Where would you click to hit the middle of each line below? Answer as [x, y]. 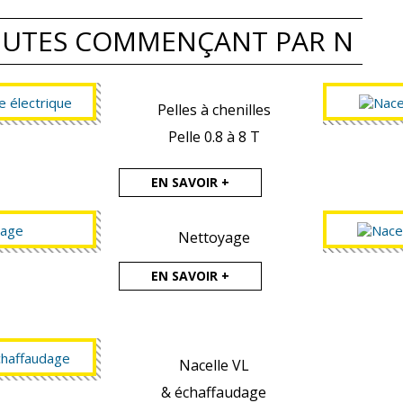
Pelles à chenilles [214, 110]
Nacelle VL [214, 366]
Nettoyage [214, 238]
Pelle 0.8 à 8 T [214, 137]
